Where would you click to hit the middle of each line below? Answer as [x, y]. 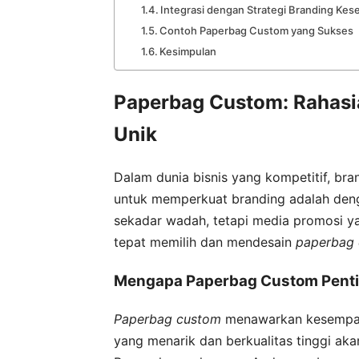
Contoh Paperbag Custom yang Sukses [257, 31]
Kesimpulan [188, 52]
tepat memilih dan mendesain [205, 242]
